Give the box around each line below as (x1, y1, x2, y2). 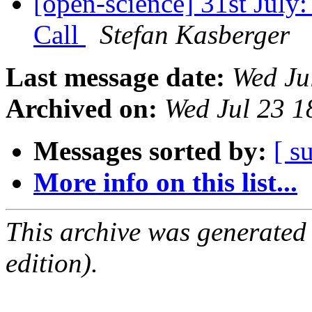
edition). (6, 248, 98, 279)
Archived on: (6, 93, 157, 124)
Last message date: (6, 62, 225, 93)
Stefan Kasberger (100, 19, 290, 50)
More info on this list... (33, 167, 297, 198)
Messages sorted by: (33, 136, 267, 166)
